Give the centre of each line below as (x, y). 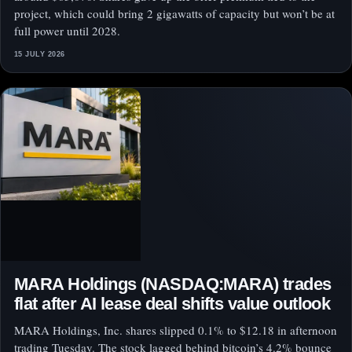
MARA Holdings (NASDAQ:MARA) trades (173, 284)
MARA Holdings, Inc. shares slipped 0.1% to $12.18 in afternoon (176, 330)
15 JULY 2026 (40, 55)
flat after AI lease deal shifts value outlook (172, 304)
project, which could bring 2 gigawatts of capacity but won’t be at (174, 14)
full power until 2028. (67, 31)
